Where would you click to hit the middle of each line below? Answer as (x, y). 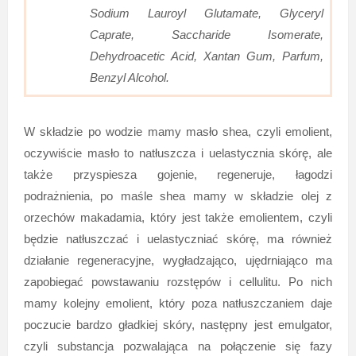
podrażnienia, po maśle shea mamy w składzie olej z (178, 196)
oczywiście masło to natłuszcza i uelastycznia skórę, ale (178, 153)
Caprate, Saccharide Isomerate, (207, 35)
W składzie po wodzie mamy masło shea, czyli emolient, (178, 132)
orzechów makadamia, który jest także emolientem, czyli (178, 218)
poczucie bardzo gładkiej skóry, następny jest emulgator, (178, 325)
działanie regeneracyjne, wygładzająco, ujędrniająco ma (178, 261)
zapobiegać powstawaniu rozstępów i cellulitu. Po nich (178, 282)
